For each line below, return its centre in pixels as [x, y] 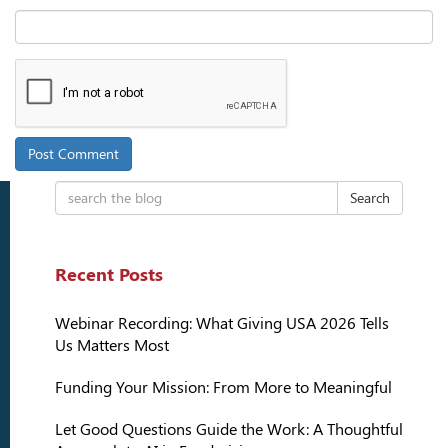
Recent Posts [109, 275]
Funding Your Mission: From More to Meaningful [223, 388]
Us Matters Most [112, 346]
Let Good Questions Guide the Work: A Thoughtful [229, 430]
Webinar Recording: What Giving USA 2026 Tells [222, 324]
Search [370, 198]
